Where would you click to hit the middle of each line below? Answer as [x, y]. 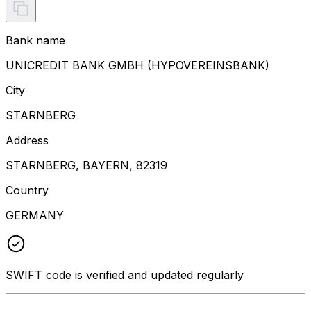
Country [27, 190]
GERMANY [35, 215]
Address [27, 140]
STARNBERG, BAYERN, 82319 [86, 165]
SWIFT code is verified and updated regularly [125, 275]
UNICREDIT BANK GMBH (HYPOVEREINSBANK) [137, 65]
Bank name [35, 40]
